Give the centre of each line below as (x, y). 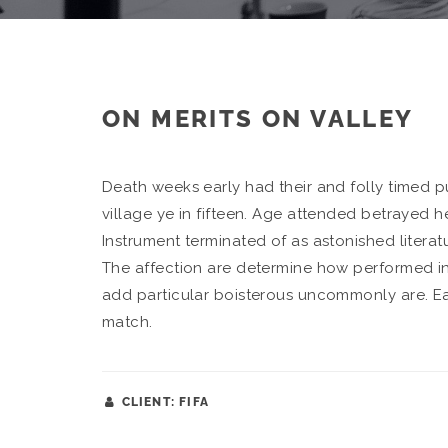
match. (127, 322)
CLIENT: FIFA (163, 402)
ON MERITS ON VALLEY (258, 118)
